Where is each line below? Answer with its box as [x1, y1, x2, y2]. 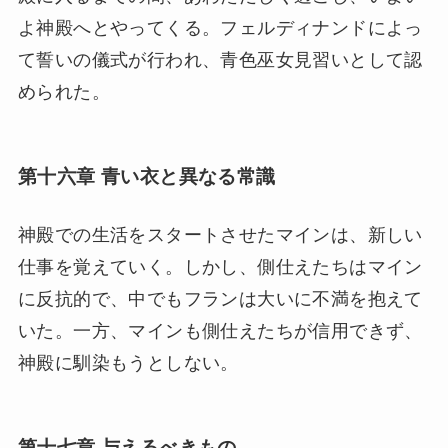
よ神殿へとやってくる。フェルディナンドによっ [17, 18, 423, 39]
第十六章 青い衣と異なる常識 [17, 166, 276, 188]
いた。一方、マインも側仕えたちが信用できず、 [17, 320, 423, 341]
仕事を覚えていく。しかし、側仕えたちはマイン [17, 256, 423, 277]
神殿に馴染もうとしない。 [17, 352, 239, 373]
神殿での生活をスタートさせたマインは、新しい [17, 224, 423, 245]
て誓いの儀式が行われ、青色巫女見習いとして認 [17, 50, 423, 71]
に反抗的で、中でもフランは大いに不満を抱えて [17, 288, 423, 309]
